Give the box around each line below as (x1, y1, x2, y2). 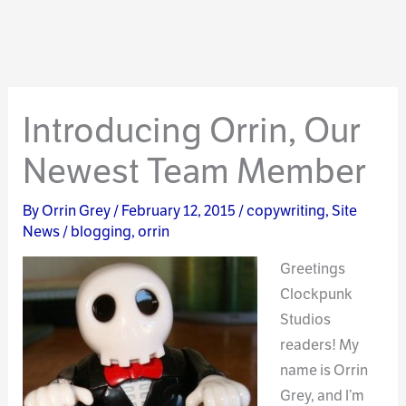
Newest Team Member (23, 148, 367, 193)
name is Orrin (279, 361, 368, 381)
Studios (279, 310, 331, 330)
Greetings (279, 259, 345, 279)
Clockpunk (279, 285, 353, 304)
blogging (71, 221, 132, 241)
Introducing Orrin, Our (23, 107, 362, 152)
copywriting (246, 200, 326, 220)
